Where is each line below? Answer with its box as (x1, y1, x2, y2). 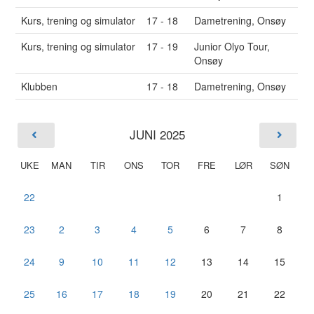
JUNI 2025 (129, 125, 185, 144)
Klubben (21, 79, 58, 94)
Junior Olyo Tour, (194, 39, 271, 54)
